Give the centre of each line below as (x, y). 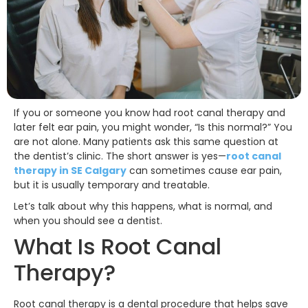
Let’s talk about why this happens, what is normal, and (143, 206)
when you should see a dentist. (88, 220)
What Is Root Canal (118, 246)
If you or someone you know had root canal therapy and (150, 112)
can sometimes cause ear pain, (204, 170)
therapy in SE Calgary (70, 170)
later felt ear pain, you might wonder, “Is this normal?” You (153, 127)
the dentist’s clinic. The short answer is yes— (120, 156)
